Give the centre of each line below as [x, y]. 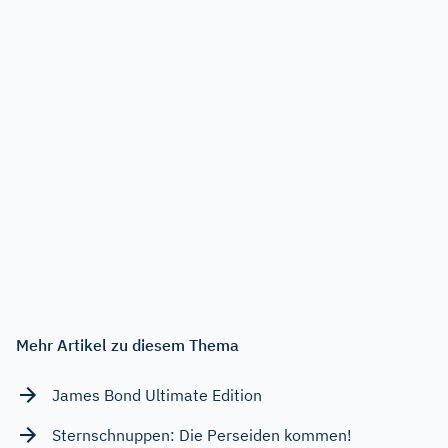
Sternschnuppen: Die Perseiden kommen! [202, 434]
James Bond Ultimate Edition [157, 394]
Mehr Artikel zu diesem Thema [127, 344]
